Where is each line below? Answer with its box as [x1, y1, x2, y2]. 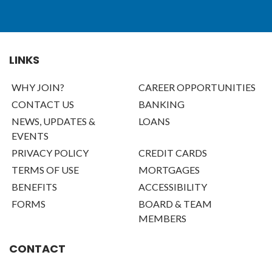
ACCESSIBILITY [138, 181, 207, 193]
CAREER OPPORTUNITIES [138, 81, 256, 93]
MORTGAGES [138, 164, 200, 176]
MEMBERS [138, 212, 186, 225]
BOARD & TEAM [138, 198, 212, 210]
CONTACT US [12, 98, 74, 110]
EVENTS [12, 130, 49, 142]
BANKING [138, 98, 185, 110]
